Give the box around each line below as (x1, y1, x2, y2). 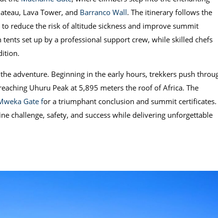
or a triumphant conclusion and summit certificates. (43, 96, 217, 106)
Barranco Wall (79, 7, 127, 17)
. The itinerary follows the (127, 7, 212, 17)
